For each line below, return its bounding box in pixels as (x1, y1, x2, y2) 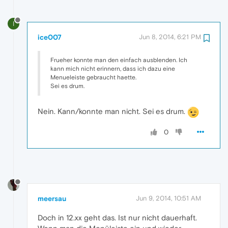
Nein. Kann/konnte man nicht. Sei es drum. (38, 106, 187, 116)
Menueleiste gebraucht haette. (50, 73, 136, 81)
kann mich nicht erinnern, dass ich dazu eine (50, 65, 175, 72)
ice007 (38, 33, 62, 41)
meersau (38, 194, 66, 203)
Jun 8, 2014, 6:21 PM (139, 33, 201, 41)
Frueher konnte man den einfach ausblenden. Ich (50, 56, 187, 64)
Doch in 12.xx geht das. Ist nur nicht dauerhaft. (38, 213, 197, 222)
